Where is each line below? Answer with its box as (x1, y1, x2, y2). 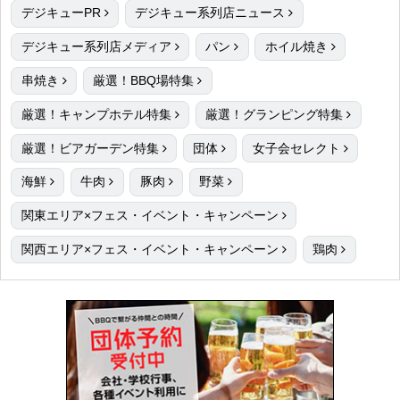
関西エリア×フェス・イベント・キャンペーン (21, 242, 279, 257)
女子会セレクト (252, 140, 340, 155)
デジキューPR (21, 5, 101, 21)
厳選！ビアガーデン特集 (21, 140, 159, 155)
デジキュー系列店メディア (21, 39, 171, 54)
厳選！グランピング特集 (205, 106, 344, 121)
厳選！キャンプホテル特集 (21, 106, 171, 121)
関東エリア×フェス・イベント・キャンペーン (21, 208, 279, 223)
